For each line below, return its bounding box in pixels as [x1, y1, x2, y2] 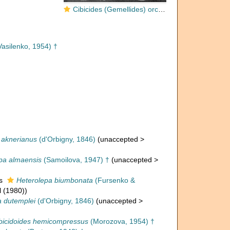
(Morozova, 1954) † [88, 217, 155, 225]
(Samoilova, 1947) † [41, 156, 109, 164]
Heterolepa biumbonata [16, 176, 93, 184]
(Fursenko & [92, 176, 135, 184]
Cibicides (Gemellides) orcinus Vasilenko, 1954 [73, 5, 158, 13]
